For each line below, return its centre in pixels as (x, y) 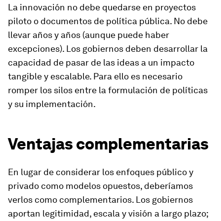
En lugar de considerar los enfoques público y (101, 172)
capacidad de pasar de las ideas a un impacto (101, 63)
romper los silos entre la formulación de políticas (108, 90)
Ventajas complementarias (108, 144)
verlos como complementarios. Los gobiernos (100, 200)
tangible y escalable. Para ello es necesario (95, 76)
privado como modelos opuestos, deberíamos (100, 186)
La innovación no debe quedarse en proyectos (102, 7)
